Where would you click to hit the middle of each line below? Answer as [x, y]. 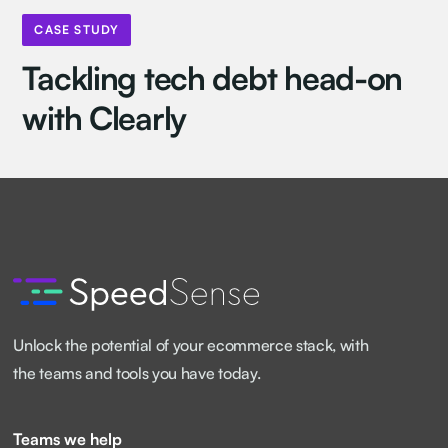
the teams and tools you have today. [137, 372]
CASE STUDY [77, 29]
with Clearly [104, 117]
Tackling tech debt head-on [212, 77]
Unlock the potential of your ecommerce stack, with [191, 344]
